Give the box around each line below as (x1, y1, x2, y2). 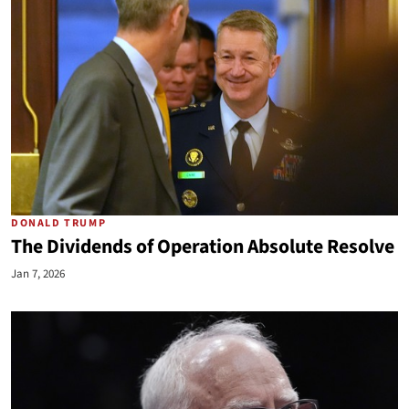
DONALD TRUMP (11, 215, 107, 231)
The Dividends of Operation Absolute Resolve (11, 233, 394, 261)
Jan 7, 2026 (11, 266, 65, 282)
